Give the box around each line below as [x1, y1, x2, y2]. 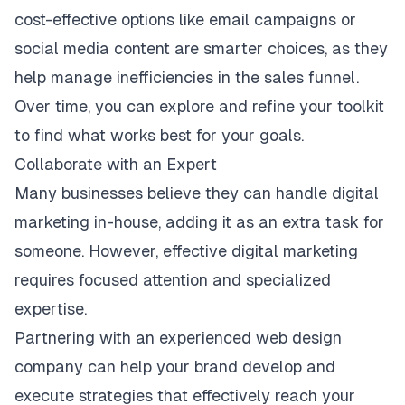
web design [256, 328, 342, 347]
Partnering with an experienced [14, 328, 256, 347]
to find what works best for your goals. [14, 126, 304, 145]
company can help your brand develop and [14, 357, 335, 376]
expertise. [14, 299, 87, 318]
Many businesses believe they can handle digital [14, 184, 379, 202]
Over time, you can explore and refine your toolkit [14, 97, 384, 116]
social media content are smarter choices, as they [14, 39, 388, 58]
